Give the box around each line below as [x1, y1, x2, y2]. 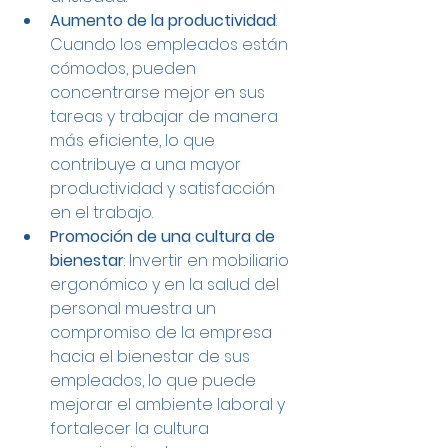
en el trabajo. [50, 201, 153, 225]
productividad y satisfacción [50, 177, 279, 201]
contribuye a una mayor [50, 153, 245, 177]
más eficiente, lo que [50, 129, 219, 153]
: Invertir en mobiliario [124, 249, 293, 273]
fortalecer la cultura [50, 417, 213, 441]
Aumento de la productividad [50, 9, 276, 33]
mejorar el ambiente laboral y [50, 393, 289, 417]
